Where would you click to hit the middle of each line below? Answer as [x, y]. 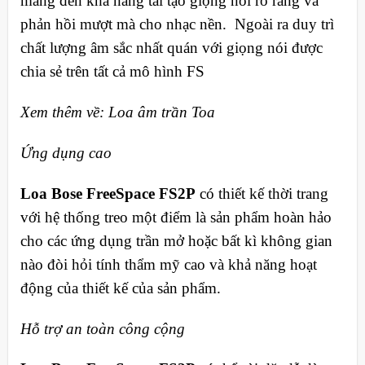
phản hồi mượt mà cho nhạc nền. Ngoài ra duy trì [177, 24]
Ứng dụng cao [66, 153]
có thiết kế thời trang [262, 193]
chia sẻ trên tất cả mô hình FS [112, 72]
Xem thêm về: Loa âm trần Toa [117, 112]
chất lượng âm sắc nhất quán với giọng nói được [171, 48]
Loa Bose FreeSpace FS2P [108, 193]
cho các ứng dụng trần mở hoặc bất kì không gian [176, 240]
